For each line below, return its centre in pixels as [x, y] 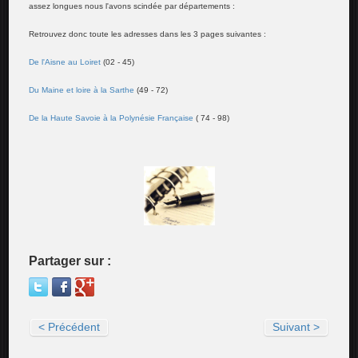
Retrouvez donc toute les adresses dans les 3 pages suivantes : [148, 34]
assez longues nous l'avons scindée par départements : [132, 6]
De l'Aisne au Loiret [65, 62]
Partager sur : [70, 261]
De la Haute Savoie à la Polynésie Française [111, 118]
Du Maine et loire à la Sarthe [82, 90]
